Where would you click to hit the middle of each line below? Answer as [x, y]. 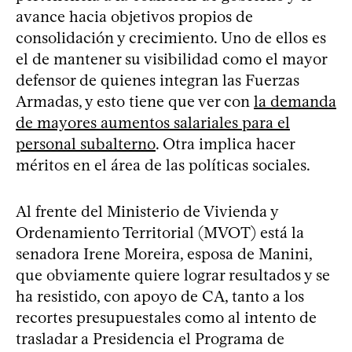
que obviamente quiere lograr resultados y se [173, 275]
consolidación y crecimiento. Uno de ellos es [171, 37]
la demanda [295, 101]
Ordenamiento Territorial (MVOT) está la [160, 232]
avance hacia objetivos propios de [134, 16]
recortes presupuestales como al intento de [166, 317]
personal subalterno [86, 143]
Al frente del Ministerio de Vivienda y [147, 211]
